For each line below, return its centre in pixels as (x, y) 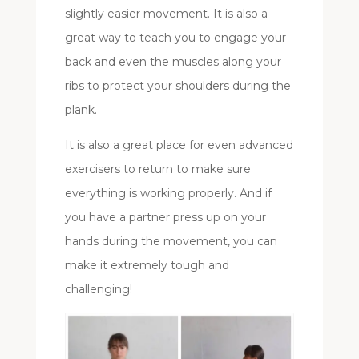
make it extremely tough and (147, 266)
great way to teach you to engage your (175, 38)
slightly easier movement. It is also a (166, 14)
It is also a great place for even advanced (179, 145)
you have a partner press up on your (165, 218)
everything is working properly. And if (168, 194)
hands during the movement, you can (171, 242)
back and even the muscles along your (173, 62)
